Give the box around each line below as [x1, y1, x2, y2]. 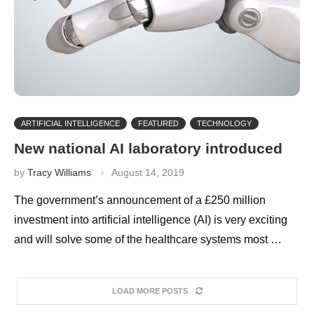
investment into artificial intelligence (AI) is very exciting [14, 213, 287, 226]
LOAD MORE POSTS [111, 286, 188, 295]
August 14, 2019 [111, 166, 184, 178]
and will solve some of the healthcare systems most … [14, 233, 282, 245]
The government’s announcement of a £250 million [14, 193, 266, 206]
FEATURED [138, 118, 179, 128]
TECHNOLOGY [197, 118, 252, 128]
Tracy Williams [27, 166, 91, 178]
